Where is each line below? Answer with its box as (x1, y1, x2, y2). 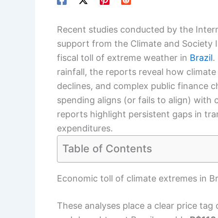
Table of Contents (62, 142, 152, 155)
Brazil (190, 53, 213, 63)
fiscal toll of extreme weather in (57, 53, 190, 63)
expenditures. (57, 123, 113, 134)
